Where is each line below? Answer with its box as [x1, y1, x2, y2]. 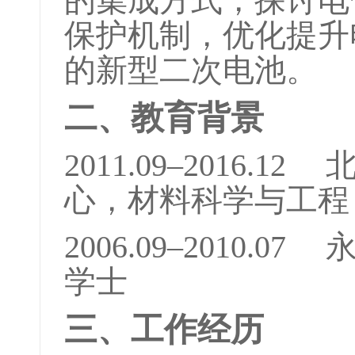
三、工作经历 [64, 311, 264, 348]
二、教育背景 [64, 100, 264, 136]
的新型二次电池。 [64, 52, 318, 88]
